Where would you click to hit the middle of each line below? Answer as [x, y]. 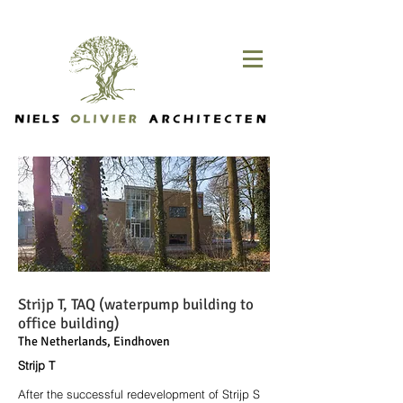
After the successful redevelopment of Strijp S [139, 394]
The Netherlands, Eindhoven [94, 341]
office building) [69, 323]
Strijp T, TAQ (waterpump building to [136, 304]
